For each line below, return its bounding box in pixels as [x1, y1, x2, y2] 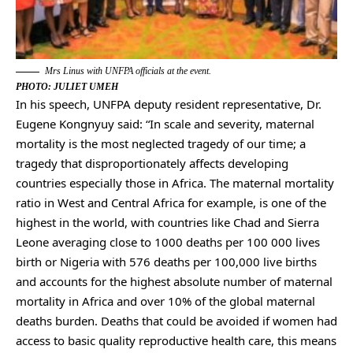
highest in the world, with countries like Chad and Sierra [16, 214, 319, 231]
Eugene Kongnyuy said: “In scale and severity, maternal [16, 116, 314, 132]
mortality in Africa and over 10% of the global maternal [16, 293, 315, 310]
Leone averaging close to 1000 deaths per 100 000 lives [16, 234, 320, 251]
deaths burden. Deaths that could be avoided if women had [16, 313, 337, 329]
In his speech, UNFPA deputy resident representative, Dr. [16, 96, 321, 113]
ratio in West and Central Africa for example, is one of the [16, 195, 326, 211]
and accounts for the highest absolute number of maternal [16, 273, 333, 290]
